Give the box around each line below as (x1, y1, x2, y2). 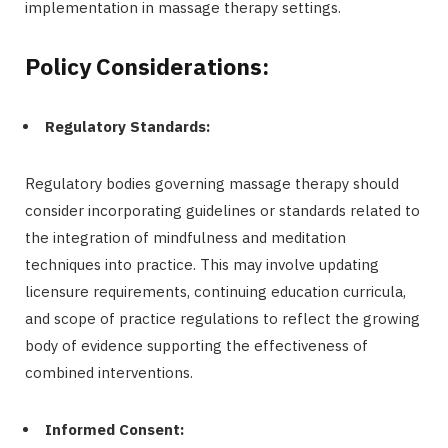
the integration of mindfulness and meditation (25, 227, 346, 247)
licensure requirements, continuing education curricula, (25, 281, 406, 301)
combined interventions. (25, 362, 193, 382)
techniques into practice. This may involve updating (25, 254, 379, 274)
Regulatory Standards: (45, 116, 210, 136)
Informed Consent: (45, 419, 184, 439)
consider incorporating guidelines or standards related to (25, 200, 420, 220)
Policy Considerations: (25, 50, 269, 81)
